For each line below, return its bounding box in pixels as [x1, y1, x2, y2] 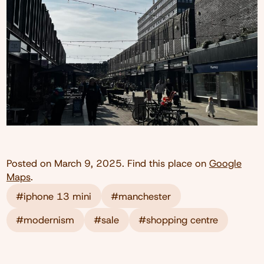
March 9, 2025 [54, 157, 122, 170]
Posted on [6, 157, 54, 170]
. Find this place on [121, 157, 209, 170]
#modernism [16, 213, 75, 227]
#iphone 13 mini [16, 189, 92, 203]
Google [209, 157, 242, 170]
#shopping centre [138, 213, 219, 227]
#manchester [111, 189, 171, 203]
